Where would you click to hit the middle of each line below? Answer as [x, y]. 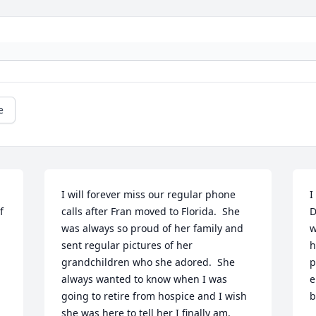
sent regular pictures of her [127, 245]
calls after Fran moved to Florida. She [151, 212]
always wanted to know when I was [145, 279]
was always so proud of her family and [153, 229]
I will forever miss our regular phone [149, 195]
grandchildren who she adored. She [148, 262]
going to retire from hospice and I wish [154, 296]
